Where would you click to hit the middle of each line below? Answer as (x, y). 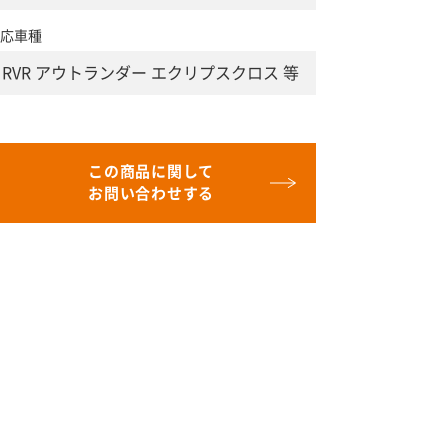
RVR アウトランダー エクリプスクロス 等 (150, 72)
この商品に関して (151, 171)
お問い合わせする (151, 193)
